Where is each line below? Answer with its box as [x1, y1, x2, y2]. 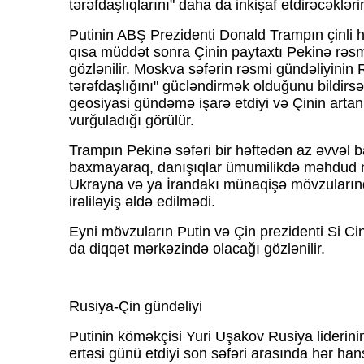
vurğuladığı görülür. [68, 112, 194, 129]
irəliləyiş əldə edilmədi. [68, 193, 215, 210]
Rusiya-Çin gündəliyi [68, 298, 202, 315]
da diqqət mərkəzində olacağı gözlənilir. [68, 240, 325, 258]
